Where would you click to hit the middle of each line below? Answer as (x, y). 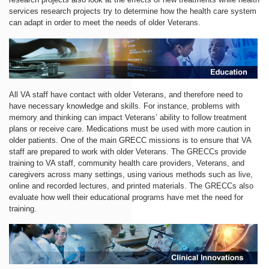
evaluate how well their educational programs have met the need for (126, 197)
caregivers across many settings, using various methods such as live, (131, 174)
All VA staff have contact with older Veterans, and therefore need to (126, 94)
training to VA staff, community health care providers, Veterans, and (127, 163)
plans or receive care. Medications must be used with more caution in (130, 128)
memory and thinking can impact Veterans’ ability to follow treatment (128, 117)
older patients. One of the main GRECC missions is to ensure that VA (130, 140)
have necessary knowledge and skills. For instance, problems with (124, 106)
